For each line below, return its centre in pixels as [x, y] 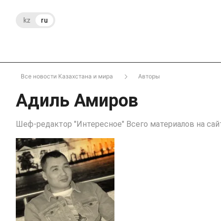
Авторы [149, 76]
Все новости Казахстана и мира [67, 76]
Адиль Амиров [77, 101]
